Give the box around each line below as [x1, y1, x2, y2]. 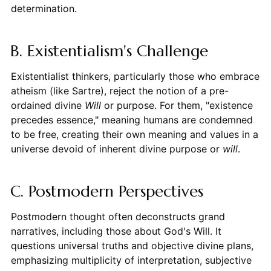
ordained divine [10, 99, 85, 112]
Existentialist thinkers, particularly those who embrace [10, 70, 260, 83]
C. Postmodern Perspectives [10, 181, 203, 201]
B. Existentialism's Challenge [10, 41, 208, 61]
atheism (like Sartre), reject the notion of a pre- [10, 85, 229, 97]
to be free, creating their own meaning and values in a [10, 128, 258, 141]
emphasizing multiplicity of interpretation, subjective [10, 254, 252, 267]
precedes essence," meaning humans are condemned [10, 114, 253, 126]
